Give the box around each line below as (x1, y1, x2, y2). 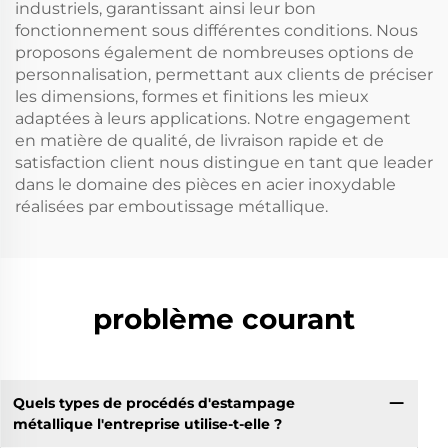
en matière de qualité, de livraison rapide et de (15, 131, 384, 150)
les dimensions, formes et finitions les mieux (15, 87, 369, 106)
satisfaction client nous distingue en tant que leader (15, 153, 433, 172)
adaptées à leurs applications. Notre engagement (15, 109, 411, 128)
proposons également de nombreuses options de (15, 43, 414, 62)
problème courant (93, 302, 355, 336)
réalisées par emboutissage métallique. (15, 197, 328, 216)
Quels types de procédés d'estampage (12, 393, 295, 412)
